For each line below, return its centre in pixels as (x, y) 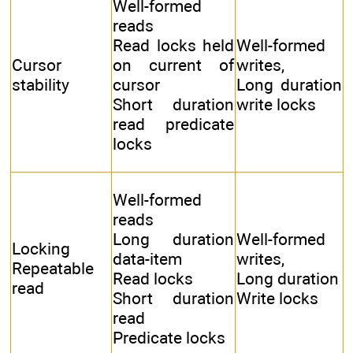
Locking (41, 248)
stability (41, 84)
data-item (147, 258)
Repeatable (53, 268)
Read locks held (173, 45)
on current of (173, 65)
